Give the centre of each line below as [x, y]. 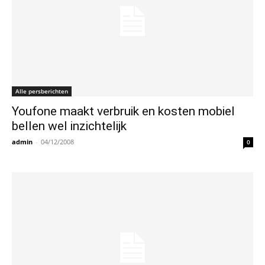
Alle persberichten [42, 91]
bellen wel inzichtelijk [69, 126]
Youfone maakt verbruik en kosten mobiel [123, 112]
